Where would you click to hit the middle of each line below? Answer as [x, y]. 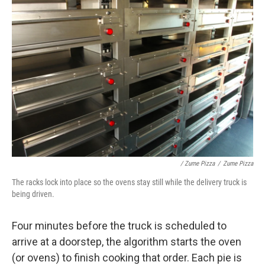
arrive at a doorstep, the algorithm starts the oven [127, 242]
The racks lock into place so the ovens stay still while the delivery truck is [129, 182]
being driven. [33, 194]
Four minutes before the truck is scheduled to [119, 226]
